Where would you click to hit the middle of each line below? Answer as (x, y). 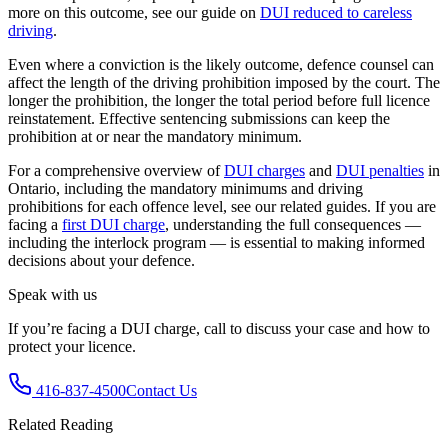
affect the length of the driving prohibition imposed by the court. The (224, 82)
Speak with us (52, 294)
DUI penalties (380, 170)
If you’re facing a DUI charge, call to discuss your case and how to (219, 328)
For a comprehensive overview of (114, 170)
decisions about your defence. (101, 260)
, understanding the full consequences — (293, 224)
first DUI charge (113, 224)
